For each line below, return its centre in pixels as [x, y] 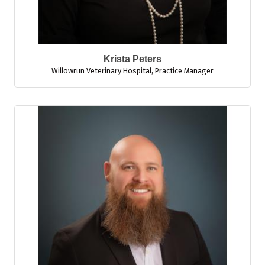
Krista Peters [132, 59]
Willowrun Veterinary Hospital [101, 71]
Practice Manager [184, 71]
